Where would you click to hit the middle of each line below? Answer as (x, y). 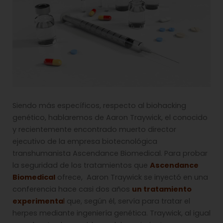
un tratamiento (162, 189)
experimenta (38, 201)
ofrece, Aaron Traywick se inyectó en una (132, 177)
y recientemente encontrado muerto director (94, 130)
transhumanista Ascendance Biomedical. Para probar (110, 154)
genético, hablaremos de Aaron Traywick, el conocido (110, 118)
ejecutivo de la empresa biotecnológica (85, 142)
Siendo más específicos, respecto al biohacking (99, 106)
